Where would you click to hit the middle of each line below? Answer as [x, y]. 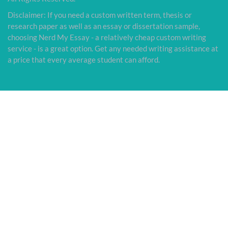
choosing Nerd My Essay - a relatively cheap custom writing [107, 37]
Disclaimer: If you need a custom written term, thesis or [100, 15]
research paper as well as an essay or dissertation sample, [104, 26]
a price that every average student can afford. [84, 59]
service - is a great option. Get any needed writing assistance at [113, 48]
